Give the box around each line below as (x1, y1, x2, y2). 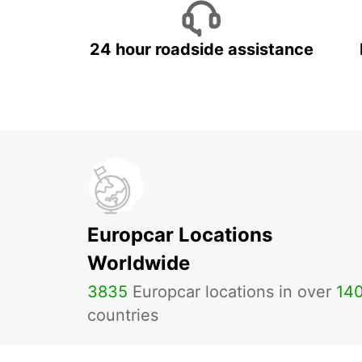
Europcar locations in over (128, 282, 336, 301)
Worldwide (87, 251, 190, 275)
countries (87, 305, 158, 325)
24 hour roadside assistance (89, 40, 314, 59)
